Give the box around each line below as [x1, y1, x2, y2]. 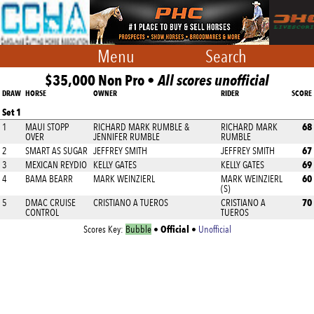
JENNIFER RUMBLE [93, 131, 160, 142]
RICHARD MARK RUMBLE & [93, 121, 189, 132]
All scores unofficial [158, 71, 269, 89]
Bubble [125, 224, 151, 235]
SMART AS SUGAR [25, 145, 88, 156]
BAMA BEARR [25, 173, 73, 184]
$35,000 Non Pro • [45, 71, 158, 89]
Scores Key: [83, 224, 125, 235]
